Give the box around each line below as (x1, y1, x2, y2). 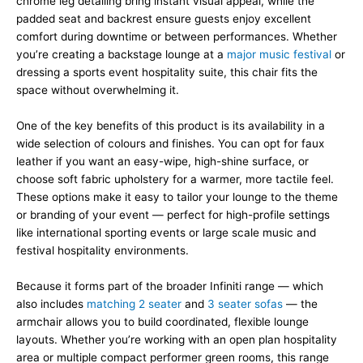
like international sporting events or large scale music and (16, 225, 316, 239)
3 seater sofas (207, 297, 283, 310)
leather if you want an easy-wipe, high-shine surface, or (16, 154, 309, 168)
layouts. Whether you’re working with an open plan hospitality (16, 332, 337, 346)
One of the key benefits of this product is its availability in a (16, 118, 325, 132)
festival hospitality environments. (16, 243, 189, 257)
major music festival (227, 48, 331, 62)
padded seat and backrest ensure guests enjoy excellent (16, 12, 311, 26)
